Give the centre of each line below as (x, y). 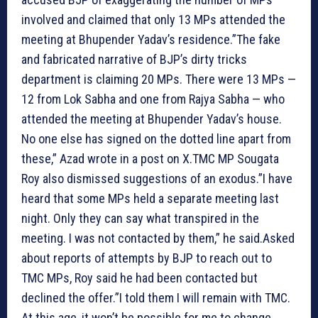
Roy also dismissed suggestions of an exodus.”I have (157, 178)
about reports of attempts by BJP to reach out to (147, 258)
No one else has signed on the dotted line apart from (156, 138)
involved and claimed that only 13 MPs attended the (153, 19)
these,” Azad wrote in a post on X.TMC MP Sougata (150, 158)
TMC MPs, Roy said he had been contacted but (139, 278)
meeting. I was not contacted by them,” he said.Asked (158, 238)
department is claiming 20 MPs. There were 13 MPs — (159, 79)
